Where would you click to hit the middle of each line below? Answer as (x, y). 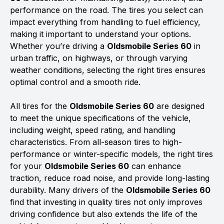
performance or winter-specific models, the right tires (111, 154)
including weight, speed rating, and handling (93, 130)
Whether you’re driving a (58, 46)
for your (27, 166)
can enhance (155, 166)
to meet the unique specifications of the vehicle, (100, 118)
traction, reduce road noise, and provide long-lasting (110, 178)
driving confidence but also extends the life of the (104, 214)
